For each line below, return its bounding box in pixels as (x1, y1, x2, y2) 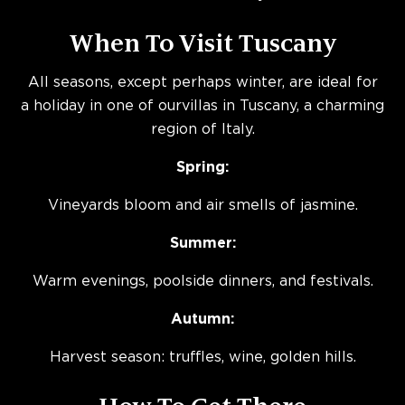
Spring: (176, 161, 229, 174)
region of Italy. (150, 123, 255, 137)
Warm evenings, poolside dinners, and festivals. (32, 275, 373, 288)
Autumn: (171, 313, 234, 326)
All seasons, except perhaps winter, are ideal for (27, 76, 378, 89)
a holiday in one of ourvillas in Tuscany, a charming (21, 99, 384, 113)
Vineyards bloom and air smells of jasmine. (47, 199, 358, 212)
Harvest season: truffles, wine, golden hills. (49, 351, 356, 364)
